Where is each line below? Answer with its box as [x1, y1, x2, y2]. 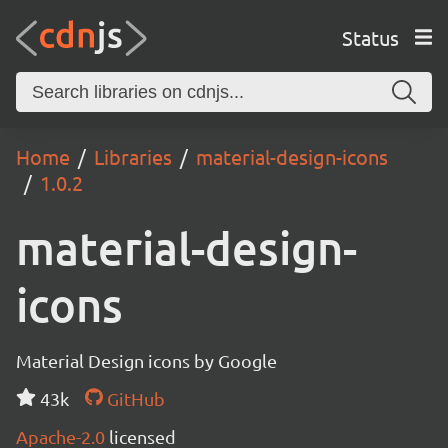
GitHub [102, 388, 165, 409]
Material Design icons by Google [16, 350, 277, 371]
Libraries [94, 144, 172, 169]
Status [341, 24, 399, 50]
